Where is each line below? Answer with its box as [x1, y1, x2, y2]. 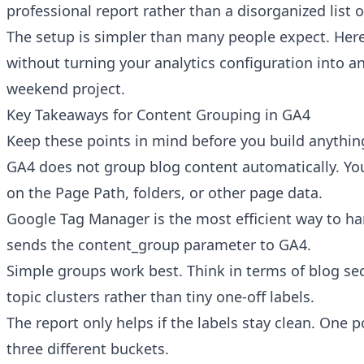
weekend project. [6, 79, 125, 99]
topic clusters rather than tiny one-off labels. [6, 287, 314, 307]
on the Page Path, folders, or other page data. [6, 183, 323, 203]
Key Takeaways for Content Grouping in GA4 [6, 105, 310, 125]
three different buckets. [6, 339, 169, 359]
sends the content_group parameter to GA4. [6, 235, 311, 255]
